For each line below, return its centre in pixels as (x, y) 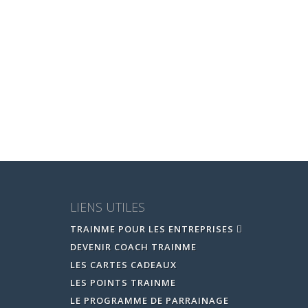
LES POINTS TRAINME (123, 282)
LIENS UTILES (108, 207)
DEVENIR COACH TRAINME (133, 246)
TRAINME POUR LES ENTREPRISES (153, 229)
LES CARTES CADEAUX (123, 264)
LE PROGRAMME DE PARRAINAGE (150, 300)
